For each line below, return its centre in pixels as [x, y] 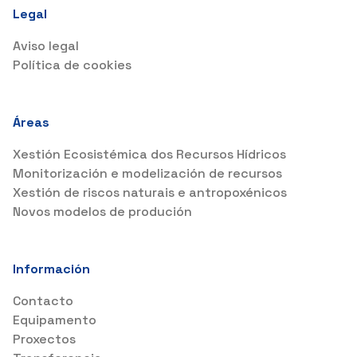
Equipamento [55, 320]
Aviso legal [46, 46]
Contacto [43, 301]
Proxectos [44, 339]
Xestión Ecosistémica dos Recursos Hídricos [149, 154]
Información [51, 269]
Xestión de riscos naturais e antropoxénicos [150, 192]
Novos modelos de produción [102, 212]
